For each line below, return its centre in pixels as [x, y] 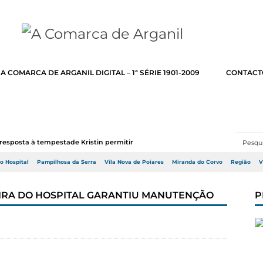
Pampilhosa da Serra [67, 162]
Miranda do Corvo [197, 162]
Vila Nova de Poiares [134, 162]
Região [241, 162]
